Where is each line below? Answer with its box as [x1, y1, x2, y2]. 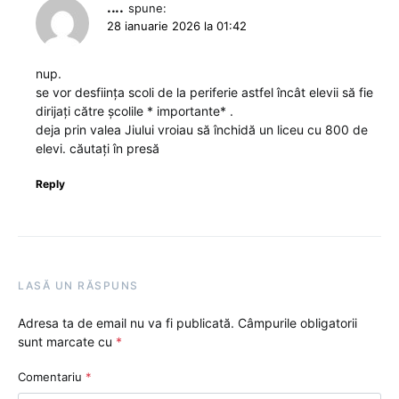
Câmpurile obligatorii [238, 315, 357, 331]
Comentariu [18, 370, 85, 385]
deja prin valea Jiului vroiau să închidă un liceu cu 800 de [36, 122, 368, 138]
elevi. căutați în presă [36, 141, 159, 157]
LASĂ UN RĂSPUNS [18, 279, 139, 293]
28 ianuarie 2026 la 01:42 [107, 19, 247, 34]
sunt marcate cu [18, 334, 116, 350]
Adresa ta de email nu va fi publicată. [18, 315, 234, 331]
